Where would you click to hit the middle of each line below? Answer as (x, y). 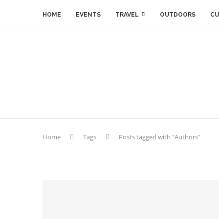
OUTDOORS (178, 15)
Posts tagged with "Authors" (160, 137)
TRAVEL (127, 15)
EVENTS (88, 15)
